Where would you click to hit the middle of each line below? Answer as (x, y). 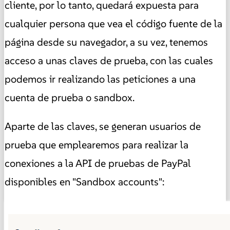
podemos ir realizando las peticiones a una (100, 79)
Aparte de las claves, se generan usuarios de (103, 127)
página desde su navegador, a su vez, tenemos (106, 42)
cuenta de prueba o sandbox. (70, 98)
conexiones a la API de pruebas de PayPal (98, 164)
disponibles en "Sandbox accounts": (84, 182)
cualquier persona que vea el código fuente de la (113, 24)
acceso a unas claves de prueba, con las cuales (109, 61)
